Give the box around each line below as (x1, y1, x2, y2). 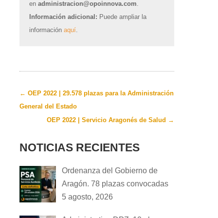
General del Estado (19, 102, 77, 110)
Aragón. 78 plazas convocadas (61, 179, 168, 188)
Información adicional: (29, 13, 97, 20)
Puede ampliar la (97, 13, 146, 20)
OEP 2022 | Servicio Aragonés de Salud (47, 116, 166, 124)
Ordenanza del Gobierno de (61, 166, 158, 175)
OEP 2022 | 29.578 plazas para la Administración (27, 89, 174, 97)
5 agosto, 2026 (61, 192, 113, 201)
